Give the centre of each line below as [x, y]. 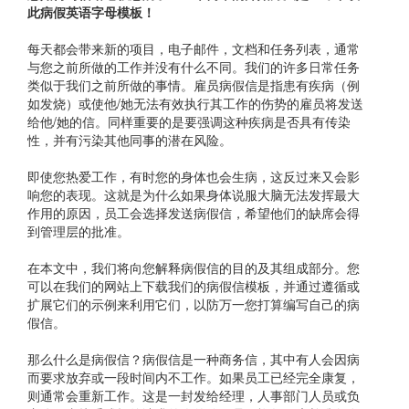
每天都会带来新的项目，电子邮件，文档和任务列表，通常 [194, 49]
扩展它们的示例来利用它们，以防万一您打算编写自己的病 [194, 304]
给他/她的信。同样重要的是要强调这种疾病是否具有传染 [189, 122]
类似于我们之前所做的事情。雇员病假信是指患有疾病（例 [194, 85]
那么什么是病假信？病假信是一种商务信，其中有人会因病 [194, 359]
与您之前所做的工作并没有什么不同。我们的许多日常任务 [194, 67]
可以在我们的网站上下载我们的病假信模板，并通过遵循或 [194, 286]
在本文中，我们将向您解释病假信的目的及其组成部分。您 [194, 268]
